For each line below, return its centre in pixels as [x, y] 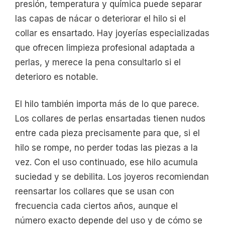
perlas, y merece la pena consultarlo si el [98, 62]
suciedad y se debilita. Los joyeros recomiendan [112, 177]
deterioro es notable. [57, 77]
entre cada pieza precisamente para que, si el [107, 133]
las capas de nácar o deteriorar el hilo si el [100, 18]
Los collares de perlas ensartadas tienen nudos [110, 119]
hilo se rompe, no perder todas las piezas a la [106, 148]
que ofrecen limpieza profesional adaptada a [105, 47]
